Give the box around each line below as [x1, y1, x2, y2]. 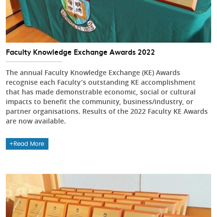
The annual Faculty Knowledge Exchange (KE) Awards [6, 68, 180, 77]
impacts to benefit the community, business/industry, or [6, 97, 193, 107]
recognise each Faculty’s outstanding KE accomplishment [6, 77, 196, 87]
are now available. [6, 116, 66, 126]
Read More [14, 141, 45, 147]
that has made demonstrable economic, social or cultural [6, 87, 196, 97]
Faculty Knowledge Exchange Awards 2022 [6, 46, 155, 58]
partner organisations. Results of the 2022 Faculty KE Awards [6, 107, 208, 116]
